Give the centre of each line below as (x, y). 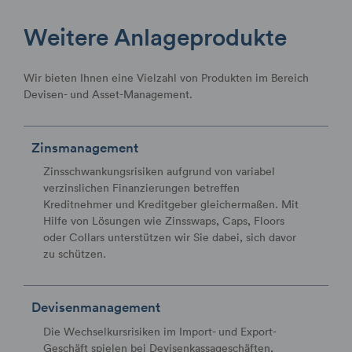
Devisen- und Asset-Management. (108, 93)
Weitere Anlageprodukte (155, 36)
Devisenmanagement (96, 307)
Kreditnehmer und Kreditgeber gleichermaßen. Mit (171, 204)
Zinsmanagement (85, 147)
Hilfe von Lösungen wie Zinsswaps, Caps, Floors (164, 221)
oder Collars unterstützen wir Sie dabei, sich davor (170, 237)
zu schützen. (75, 254)
